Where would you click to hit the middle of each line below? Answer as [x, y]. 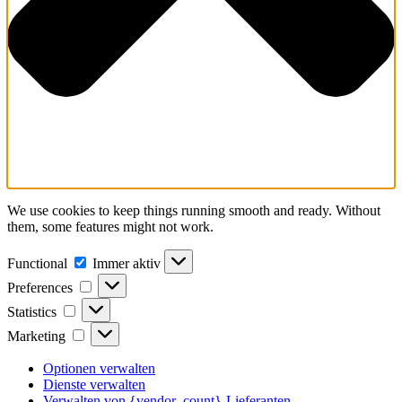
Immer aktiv [128, 264]
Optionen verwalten [99, 369]
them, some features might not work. [110, 227]
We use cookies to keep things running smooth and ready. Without [194, 211]
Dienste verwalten [94, 385]
